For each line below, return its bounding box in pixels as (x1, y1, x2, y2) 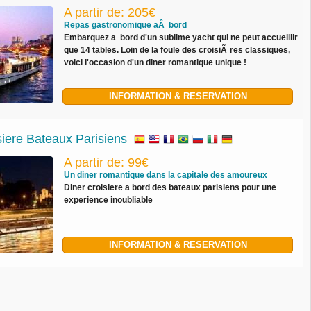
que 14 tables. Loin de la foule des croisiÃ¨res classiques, (64, 45, 291, 55)
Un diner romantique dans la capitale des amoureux (64, 170, 268, 180)
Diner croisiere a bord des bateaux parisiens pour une (64, 183, 277, 192)
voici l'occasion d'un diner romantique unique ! (64, 58, 247, 67)
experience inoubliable (64, 195, 153, 205)
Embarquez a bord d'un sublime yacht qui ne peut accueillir (64, 33, 299, 42)
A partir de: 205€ (64, 6, 156, 19)
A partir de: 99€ (64, 155, 149, 169)
